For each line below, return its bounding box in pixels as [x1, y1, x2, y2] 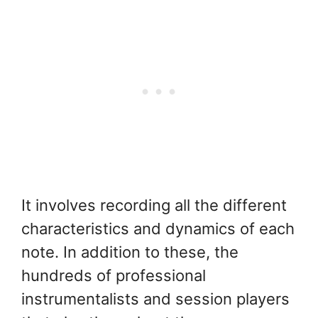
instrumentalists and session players [21, 290, 290, 309]
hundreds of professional [21, 266, 206, 285]
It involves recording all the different [21, 196, 287, 215]
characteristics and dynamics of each [21, 219, 295, 238]
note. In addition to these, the [21, 243, 238, 262]
